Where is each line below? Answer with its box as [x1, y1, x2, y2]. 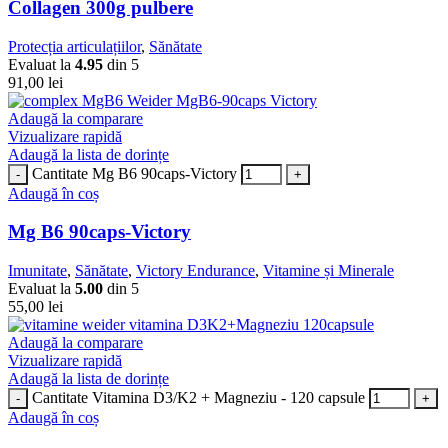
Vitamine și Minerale [263, 262, 394, 280]
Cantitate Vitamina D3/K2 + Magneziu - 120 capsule [32, 389, 365, 407]
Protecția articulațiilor [8, 37, 141, 55]
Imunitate [8, 262, 67, 280]
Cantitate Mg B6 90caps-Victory [32, 164, 237, 182]
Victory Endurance [136, 262, 255, 280]
